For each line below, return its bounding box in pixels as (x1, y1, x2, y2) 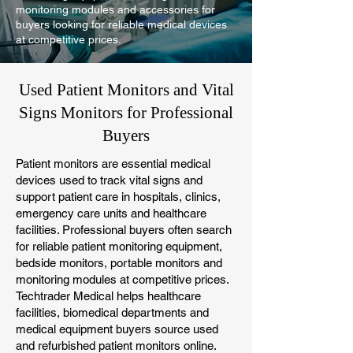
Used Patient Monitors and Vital (18, 80, 234, 100)
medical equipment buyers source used (16, 322, 218, 336)
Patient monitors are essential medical (16, 157, 210, 171)
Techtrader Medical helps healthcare (16, 289, 201, 303)
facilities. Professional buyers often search (16, 223, 232, 237)
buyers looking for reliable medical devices (16, 18, 227, 32)
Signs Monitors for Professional (19, 103, 233, 123)
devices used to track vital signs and (16, 173, 203, 188)
